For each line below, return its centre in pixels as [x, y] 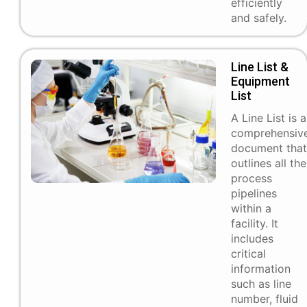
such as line [261, 284]
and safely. [260, 18]
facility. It [255, 224]
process [251, 179]
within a [251, 209]
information [261, 269]
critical [248, 254]
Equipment [260, 82]
